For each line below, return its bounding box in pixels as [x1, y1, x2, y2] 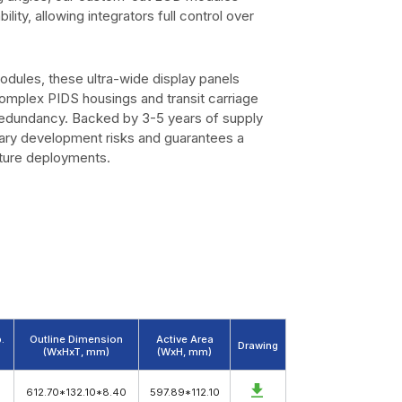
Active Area [155, 332, 214, 345]
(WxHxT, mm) [43, 345, 109, 358]
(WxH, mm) [157, 345, 212, 358]
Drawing [238, 338, 278, 352]
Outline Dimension [30, 332, 123, 345]
